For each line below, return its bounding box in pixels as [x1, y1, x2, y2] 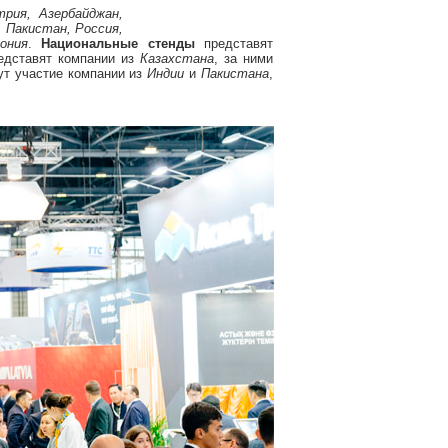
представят [194, 36, 273, 51]
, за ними [214, 51, 273, 66]
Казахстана [140, 51, 214, 66]
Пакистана [201, 66, 269, 81]
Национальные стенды [41, 36, 195, 51]
